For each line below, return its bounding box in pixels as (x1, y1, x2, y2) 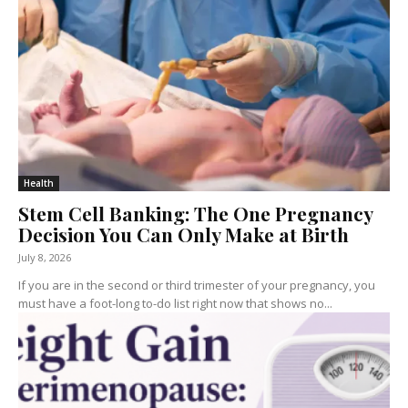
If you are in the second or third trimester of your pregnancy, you (18, 276, 375, 293)
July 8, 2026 (18, 250, 71, 264)
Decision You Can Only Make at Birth (18, 220, 349, 247)
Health (24, 176, 54, 189)
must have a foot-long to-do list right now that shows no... (18, 294, 332, 311)
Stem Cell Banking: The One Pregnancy (18, 199, 373, 226)
